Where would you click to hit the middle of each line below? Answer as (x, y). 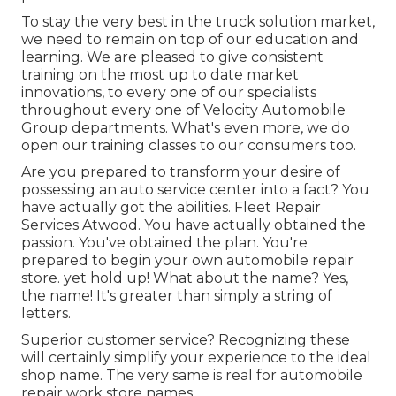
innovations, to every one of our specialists (169, 93)
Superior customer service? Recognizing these (186, 340)
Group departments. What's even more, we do (186, 128)
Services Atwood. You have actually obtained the (194, 225)
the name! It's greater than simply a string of (177, 296)
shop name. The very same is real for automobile (192, 376)
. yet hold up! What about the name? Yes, (203, 278)
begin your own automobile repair (232, 261)
